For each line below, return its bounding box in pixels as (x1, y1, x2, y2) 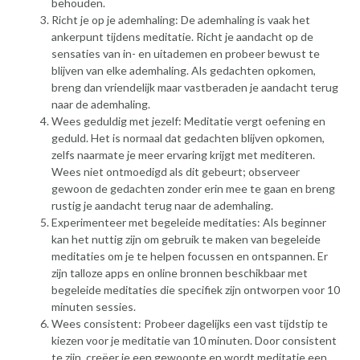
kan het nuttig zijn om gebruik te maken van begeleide (51, 231, 321, 246)
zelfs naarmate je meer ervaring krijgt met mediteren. (51, 147, 315, 162)
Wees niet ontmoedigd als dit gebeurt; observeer (51, 164, 300, 178)
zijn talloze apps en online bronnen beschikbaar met (51, 265, 308, 280)
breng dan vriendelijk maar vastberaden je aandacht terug (51, 80, 338, 94)
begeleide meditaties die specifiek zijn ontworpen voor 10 (51, 282, 340, 297)
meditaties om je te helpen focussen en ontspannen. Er (51, 248, 328, 263)
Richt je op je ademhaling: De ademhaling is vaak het (51, 12, 310, 27)
